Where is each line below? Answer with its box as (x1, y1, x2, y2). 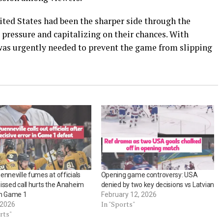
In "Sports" (101, 199, 135, 209)
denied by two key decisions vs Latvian (101, 181, 214, 189)
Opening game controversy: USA (101, 171, 198, 179)
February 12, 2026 (101, 191, 157, 199)
